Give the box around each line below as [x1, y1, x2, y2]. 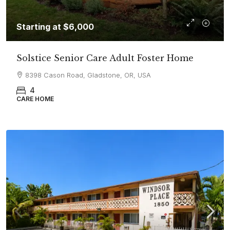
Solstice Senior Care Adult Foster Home [16, 53, 194, 63]
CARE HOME [16, 95, 54, 103]
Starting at [16, 22, 63, 32]
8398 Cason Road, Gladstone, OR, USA [25, 71, 151, 79]
